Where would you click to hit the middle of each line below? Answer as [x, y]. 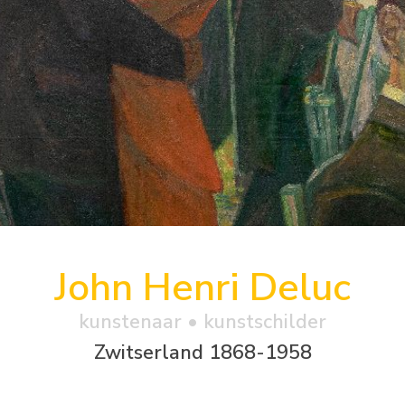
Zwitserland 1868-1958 [202, 352]
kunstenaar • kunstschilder [202, 321]
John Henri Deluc [202, 287]
